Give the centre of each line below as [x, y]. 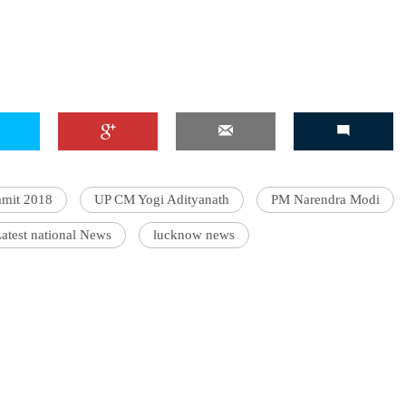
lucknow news [194, 235]
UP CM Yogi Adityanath [162, 199]
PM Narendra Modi [325, 199]
